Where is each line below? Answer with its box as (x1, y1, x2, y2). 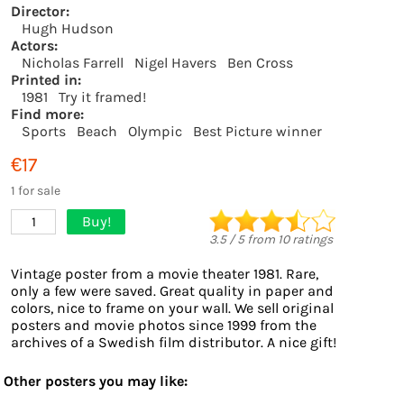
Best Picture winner (193, 123, 322, 140)
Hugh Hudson (22, 20, 114, 37)
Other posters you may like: (4, 372, 188, 390)
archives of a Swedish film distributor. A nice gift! (11, 334, 336, 351)
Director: (11, 3, 69, 20)
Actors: (11, 37, 58, 54)
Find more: (11, 106, 84, 123)
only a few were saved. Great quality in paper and (11, 282, 334, 299)
